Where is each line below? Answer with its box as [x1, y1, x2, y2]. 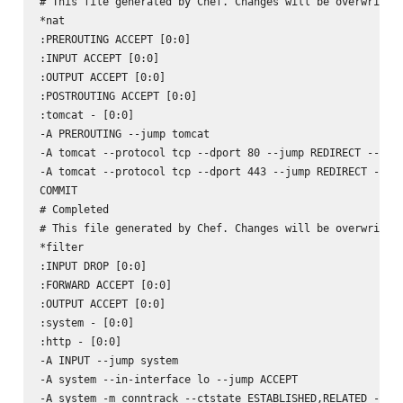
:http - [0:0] [39, 334, 121, 348]
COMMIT [39, 183, 77, 197]
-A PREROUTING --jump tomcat [39, 126, 210, 140]
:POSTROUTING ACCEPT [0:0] [39, 88, 197, 103]
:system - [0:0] [39, 315, 134, 329]
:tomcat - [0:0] [39, 107, 134, 121]
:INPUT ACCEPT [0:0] [39, 50, 159, 65]
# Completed [39, 201, 109, 216]
